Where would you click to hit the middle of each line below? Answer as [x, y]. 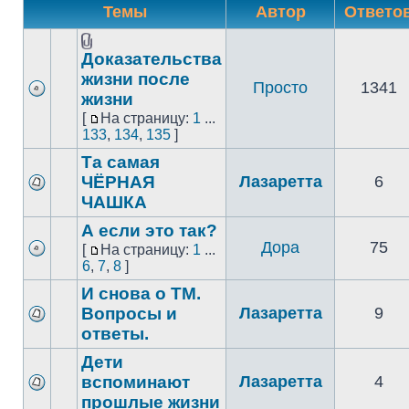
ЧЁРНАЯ [118, 182]
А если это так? [149, 231]
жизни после [136, 79]
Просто [280, 88]
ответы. [115, 334]
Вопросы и [129, 314]
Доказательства [152, 59]
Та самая [121, 162]
